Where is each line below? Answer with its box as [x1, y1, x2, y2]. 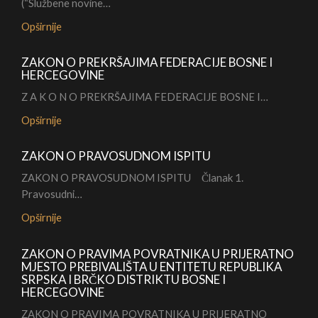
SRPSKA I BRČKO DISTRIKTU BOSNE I [21, 272, 226, 287]
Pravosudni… [21, 187, 82, 201]
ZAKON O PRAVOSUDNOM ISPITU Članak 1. [21, 171, 248, 185]
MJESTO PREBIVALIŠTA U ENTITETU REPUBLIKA [21, 259, 282, 275]
